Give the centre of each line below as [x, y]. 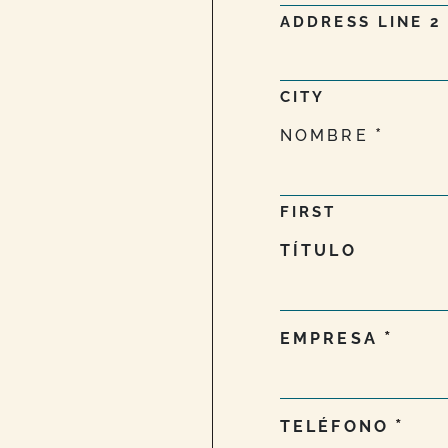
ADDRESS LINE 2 [361, 21]
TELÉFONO [334, 426]
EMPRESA [329, 338]
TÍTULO [318, 250]
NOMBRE [324, 135]
